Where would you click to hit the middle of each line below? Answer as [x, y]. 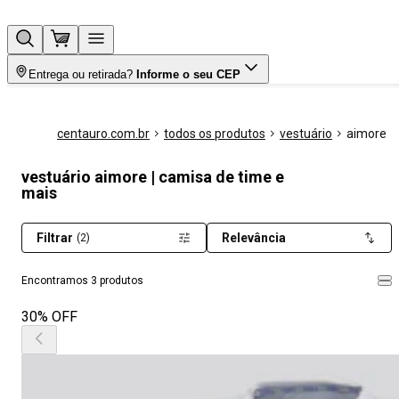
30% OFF [49, 317]
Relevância [254, 238]
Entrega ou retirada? [81, 74]
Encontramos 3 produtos [82, 281]
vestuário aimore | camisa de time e [153, 177]
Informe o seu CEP [188, 74]
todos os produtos [215, 134]
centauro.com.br [103, 134]
